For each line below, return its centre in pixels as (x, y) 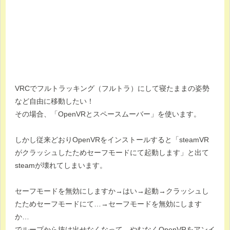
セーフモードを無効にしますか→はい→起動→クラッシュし (112, 191)
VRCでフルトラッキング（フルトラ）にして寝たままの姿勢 (112, 88)
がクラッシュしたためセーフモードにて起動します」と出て (112, 152)
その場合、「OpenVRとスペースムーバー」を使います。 (108, 114)
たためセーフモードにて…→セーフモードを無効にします (108, 204)
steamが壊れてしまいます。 (61, 165)
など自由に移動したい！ (54, 101)
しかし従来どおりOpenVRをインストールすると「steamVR (112, 139)
